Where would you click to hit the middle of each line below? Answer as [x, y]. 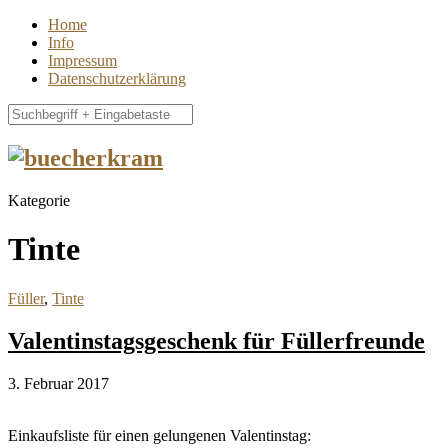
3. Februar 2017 [58, 383]
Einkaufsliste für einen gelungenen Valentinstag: [159, 435]
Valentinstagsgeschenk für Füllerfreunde [216, 340]
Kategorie [39, 200]
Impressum [82, 60]
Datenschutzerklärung [117, 78]
